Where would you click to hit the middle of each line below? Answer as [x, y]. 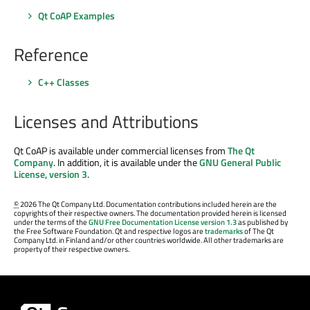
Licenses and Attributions [106, 121]
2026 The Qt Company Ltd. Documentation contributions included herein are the [148, 204]
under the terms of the [51, 222]
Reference [51, 55]
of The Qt [258, 231]
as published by [262, 222]
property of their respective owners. [72, 249]
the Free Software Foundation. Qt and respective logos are [109, 231]
